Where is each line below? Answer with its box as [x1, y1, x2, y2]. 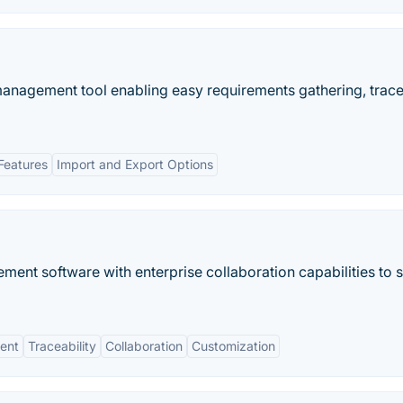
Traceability [28, 338, 96, 354]
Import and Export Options [57, 157, 213, 172]
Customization [192, 338, 275, 354]
